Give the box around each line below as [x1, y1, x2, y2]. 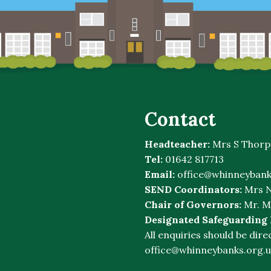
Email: [145, 168, 175, 181]
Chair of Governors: [145, 198, 241, 211]
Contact [145, 107, 216, 131]
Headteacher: [145, 138, 210, 151]
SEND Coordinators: [145, 183, 242, 196]
